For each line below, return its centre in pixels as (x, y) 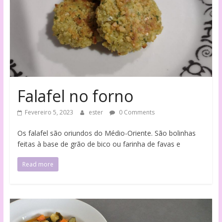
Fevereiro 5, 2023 (49, 112)
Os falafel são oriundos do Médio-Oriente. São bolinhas (106, 133)
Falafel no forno (75, 96)
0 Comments (136, 112)
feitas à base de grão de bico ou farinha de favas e (99, 144)
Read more (38, 165)
